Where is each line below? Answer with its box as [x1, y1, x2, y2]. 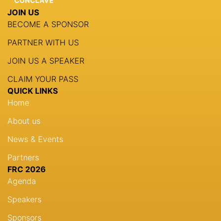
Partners [7, 152, 39, 163]
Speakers [7, 194, 41, 205]
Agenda [7, 176, 36, 186]
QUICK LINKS [7, 86, 58, 96]
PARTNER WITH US [7, 37, 79, 48]
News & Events [7, 134, 63, 145]
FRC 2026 [7, 164, 46, 175]
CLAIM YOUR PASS [7, 74, 78, 84]
